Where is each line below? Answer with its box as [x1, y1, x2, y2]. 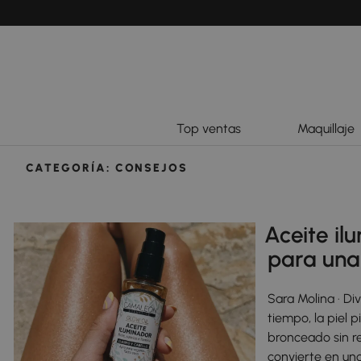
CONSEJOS [114, 161, 189, 176]
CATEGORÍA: [26, 161, 115, 176]
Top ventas [176, 121, 241, 137]
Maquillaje [297, 121, 355, 137]
